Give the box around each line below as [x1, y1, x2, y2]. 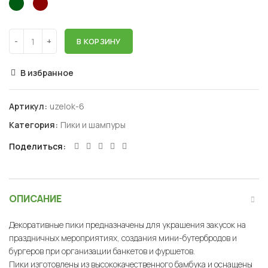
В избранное [20, 67, 74, 79]
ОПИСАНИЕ [9, 192, 62, 206]
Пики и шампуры [60, 119, 126, 131]
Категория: [9, 119, 60, 131]
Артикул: [9, 100, 49, 112]
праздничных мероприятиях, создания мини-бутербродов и [9, 232, 237, 244]
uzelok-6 [50, 100, 84, 112]
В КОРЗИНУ [77, 36, 121, 47]
